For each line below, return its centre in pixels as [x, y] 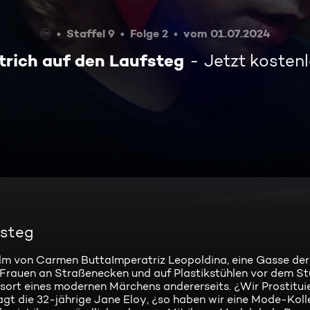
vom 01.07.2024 [227, 33]
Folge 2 [149, 33]
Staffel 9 [90, 33]
